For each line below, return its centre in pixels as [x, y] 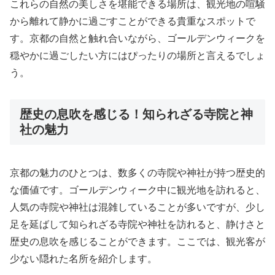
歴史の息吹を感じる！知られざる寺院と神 [136, 114]
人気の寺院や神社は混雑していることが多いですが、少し [137, 207]
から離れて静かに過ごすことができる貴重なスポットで [133, 21]
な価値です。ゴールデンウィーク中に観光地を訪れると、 [137, 190]
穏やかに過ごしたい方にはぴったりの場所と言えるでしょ [137, 55]
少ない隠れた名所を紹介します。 [83, 259]
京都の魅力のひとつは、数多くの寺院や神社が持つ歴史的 [137, 173]
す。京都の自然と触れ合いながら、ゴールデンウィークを [137, 38]
